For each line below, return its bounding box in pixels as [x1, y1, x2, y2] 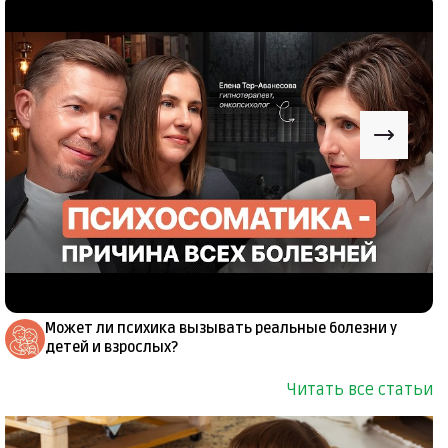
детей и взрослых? [45, 339, 178, 357]
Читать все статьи [287, 380, 433, 401]
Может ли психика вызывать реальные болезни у [45, 320, 397, 338]
